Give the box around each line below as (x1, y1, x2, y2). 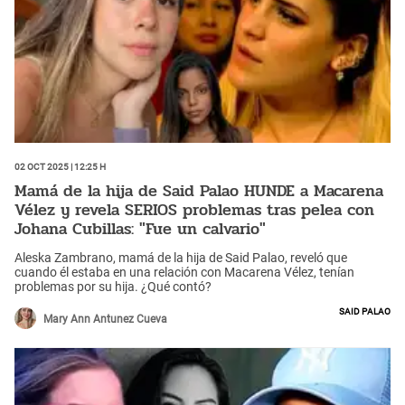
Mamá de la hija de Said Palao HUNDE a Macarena (14, 178, 383, 204)
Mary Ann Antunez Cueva (43, 312, 167, 325)
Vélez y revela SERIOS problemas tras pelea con (14, 197, 374, 223)
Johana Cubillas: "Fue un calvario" (14, 216, 266, 242)
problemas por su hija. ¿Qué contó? (14, 278, 212, 294)
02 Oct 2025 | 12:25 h (14, 157, 106, 173)
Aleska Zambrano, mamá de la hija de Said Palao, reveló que (14, 250, 347, 265)
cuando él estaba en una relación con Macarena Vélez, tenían (14, 264, 354, 279)
